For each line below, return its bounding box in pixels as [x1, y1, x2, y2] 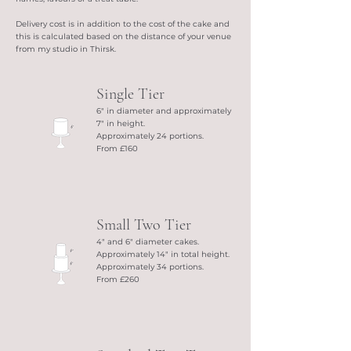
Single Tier [96, 85, 165, 103]
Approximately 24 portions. [96, 131, 204, 141]
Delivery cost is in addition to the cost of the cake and [16, 19, 230, 29]
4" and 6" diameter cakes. [96, 237, 199, 247]
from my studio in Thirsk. [16, 44, 116, 54]
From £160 [96, 143, 138, 154]
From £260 [96, 274, 139, 284]
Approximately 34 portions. [96, 262, 204, 272]
